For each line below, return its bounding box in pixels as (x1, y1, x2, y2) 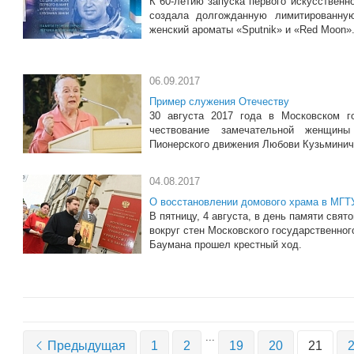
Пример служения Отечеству (149, 96, 289, 107)
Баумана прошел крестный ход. (149, 239, 302, 250)
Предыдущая (47, 339, 126, 352)
